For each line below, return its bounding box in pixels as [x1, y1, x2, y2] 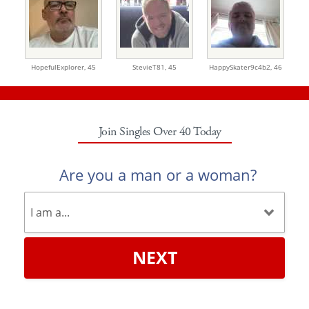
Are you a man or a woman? [59, 163, 257, 185]
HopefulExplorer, [31, 61, 88, 72]
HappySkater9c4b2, [209, 61, 274, 72]
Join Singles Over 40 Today [98, 123, 221, 139]
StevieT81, [132, 61, 168, 72]
